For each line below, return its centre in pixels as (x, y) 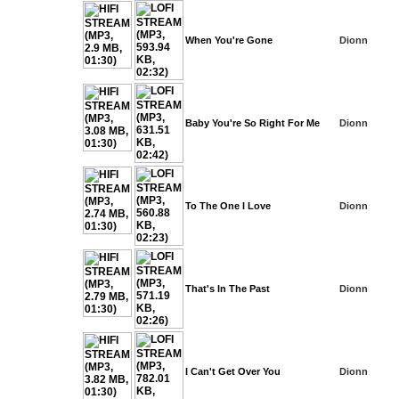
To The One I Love (228, 206)
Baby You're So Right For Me (252, 123)
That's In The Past (228, 289)
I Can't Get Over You (233, 371)
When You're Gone (229, 40)
